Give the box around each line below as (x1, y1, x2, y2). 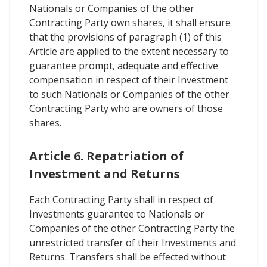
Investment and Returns (29, 165, 180, 182)
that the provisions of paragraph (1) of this (29, 30, 222, 44)
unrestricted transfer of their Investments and (29, 235, 236, 249)
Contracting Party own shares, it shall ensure (29, 15, 231, 29)
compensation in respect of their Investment (29, 73, 228, 86)
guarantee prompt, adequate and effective (29, 58, 218, 72)
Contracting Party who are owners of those (29, 101, 223, 115)
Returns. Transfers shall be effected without (29, 250, 226, 263)
